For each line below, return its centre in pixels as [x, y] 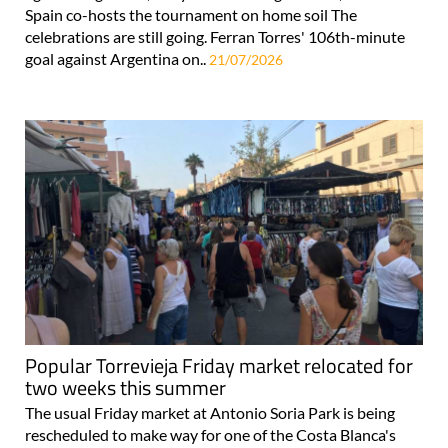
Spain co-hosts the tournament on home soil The [191, 15]
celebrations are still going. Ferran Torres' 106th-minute [215, 37]
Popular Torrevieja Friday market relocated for [219, 365]
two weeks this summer [125, 387]
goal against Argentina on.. [117, 59]
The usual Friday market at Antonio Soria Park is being [210, 412]
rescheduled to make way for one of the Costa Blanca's [210, 434]
